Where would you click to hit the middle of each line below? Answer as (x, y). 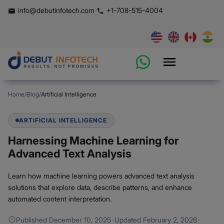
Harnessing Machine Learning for (93, 140)
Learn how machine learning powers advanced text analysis (101, 175)
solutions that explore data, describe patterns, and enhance (100, 187)
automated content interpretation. (60, 198)
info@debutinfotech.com (56, 10)
